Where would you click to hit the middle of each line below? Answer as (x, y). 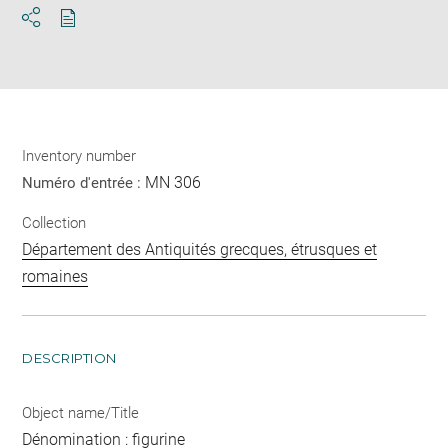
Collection (54, 222)
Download (103, 35)
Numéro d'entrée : (84, 183)
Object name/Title (81, 412)
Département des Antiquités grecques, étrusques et (200, 249)
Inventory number (79, 156)
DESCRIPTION (69, 357)
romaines (55, 276)
